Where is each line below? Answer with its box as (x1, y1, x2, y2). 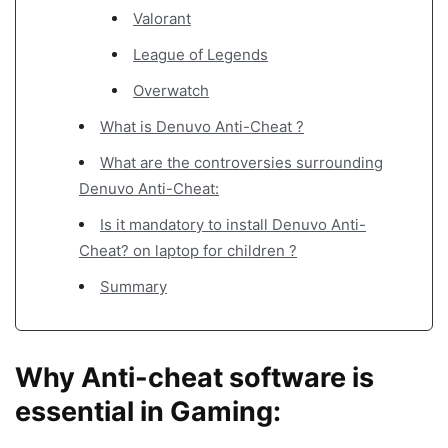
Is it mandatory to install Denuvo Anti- (100, 214, 366, 234)
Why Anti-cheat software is (15, 360, 374, 394)
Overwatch (133, 80, 209, 100)
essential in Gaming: (15, 394, 281, 428)
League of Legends (133, 44, 268, 64)
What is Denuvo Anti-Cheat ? (100, 116, 304, 136)
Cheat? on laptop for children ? (79, 240, 297, 260)
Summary (100, 276, 167, 296)
